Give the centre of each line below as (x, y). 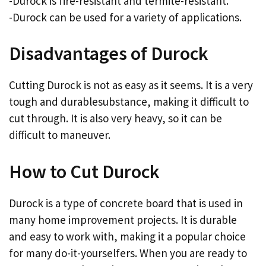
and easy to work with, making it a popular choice (127, 236)
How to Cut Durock (84, 171)
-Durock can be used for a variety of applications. (125, 17)
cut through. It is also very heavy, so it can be (115, 118)
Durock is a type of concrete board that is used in (126, 203)
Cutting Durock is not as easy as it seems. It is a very (131, 85)
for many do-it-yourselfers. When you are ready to (128, 253)
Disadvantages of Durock (109, 54)
